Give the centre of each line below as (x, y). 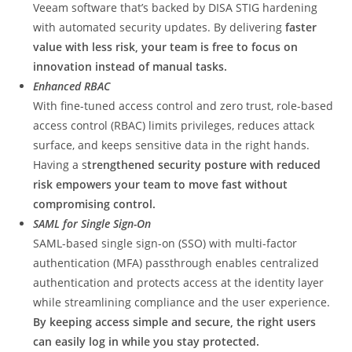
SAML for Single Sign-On (92, 224)
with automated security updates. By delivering (158, 27)
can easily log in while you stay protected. (147, 341)
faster (300, 27)
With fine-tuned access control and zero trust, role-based (183, 106)
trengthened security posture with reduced (204, 165)
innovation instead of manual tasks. (130, 66)
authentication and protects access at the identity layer (179, 282)
